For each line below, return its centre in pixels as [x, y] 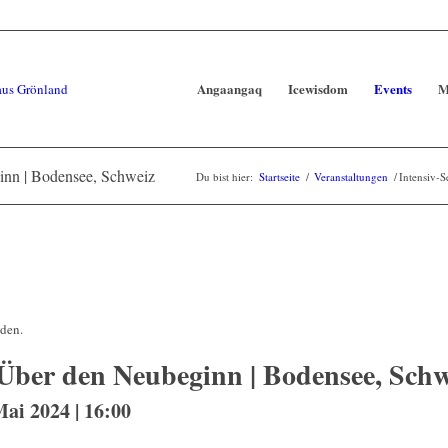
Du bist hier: [224, 176]
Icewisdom [318, 88]
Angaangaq [229, 88]
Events [393, 88]
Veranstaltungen [351, 176]
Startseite [279, 176]
